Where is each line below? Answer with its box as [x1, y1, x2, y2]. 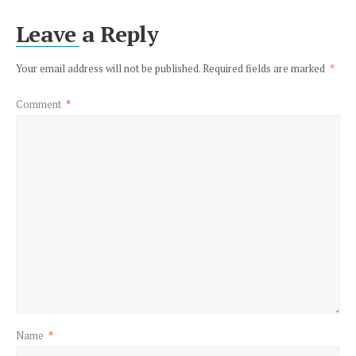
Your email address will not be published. [16, 60, 200, 75]
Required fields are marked [203, 60, 327, 75]
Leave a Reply [16, 18, 158, 48]
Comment [16, 96, 64, 111]
